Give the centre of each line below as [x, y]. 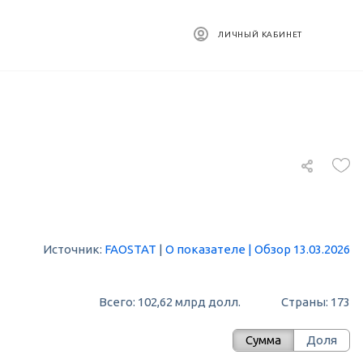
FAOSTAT [130, 250]
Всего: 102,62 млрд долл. [170, 301]
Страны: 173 [319, 301]
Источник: [74, 250]
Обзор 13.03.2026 [302, 250]
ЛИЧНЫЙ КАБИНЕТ [261, 34]
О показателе [205, 250]
